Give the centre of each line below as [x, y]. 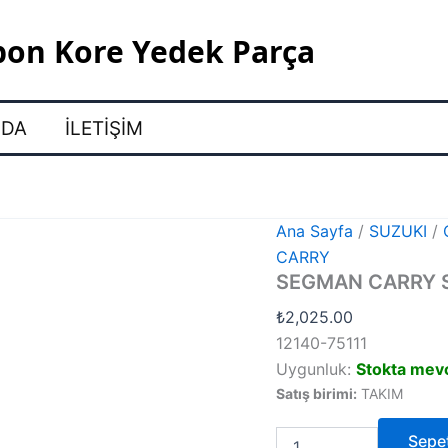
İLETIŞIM [104, 128]
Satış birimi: [317, 394]
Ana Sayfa [315, 231]
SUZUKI [398, 231]
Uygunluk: [314, 369]
